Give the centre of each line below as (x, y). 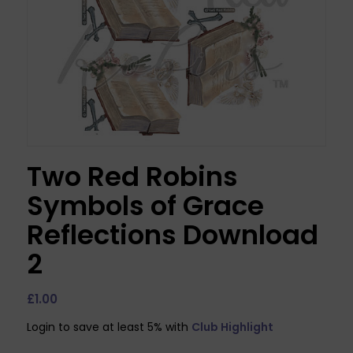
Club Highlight (232, 327)
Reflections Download (172, 234)
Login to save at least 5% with (109, 327)
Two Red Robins (132, 176)
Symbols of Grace (145, 205)
